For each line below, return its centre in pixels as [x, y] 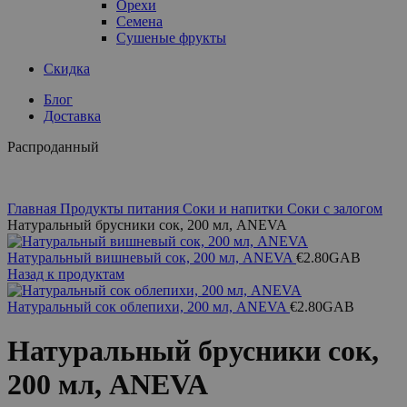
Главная [34, 208]
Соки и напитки [235, 208]
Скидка [67, 69]
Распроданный [53, 147]
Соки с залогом [335, 208]
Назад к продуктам [66, 274]
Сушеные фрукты [171, 38]
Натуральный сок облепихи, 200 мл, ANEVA [149, 307]
